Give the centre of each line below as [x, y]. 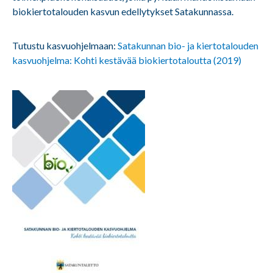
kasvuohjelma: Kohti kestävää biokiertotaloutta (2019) [127, 60]
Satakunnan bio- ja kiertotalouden [187, 46]
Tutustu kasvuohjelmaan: [64, 46]
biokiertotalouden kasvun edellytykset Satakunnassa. [123, 12]
